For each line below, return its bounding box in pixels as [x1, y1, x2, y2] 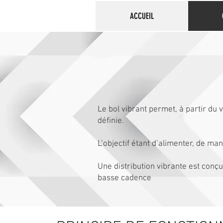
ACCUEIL [129, 11, 154, 21]
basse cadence [98, 173, 151, 183]
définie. [98, 116, 124, 126]
